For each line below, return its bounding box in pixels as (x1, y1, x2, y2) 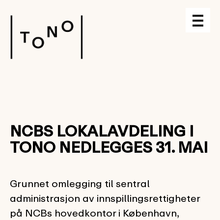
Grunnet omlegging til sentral (10, 177, 150, 190)
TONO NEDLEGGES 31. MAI (10, 138, 208, 156)
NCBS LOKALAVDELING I (10, 122, 193, 140)
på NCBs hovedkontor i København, (10, 207, 179, 219)
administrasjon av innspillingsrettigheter (10, 192, 200, 204)
